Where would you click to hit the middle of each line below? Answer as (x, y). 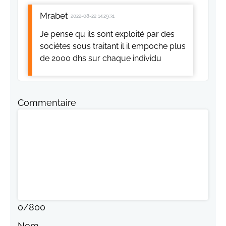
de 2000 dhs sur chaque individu (101, 58)
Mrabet (54, 15)
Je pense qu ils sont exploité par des (107, 34)
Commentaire (47, 102)
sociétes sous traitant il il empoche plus (113, 46)
